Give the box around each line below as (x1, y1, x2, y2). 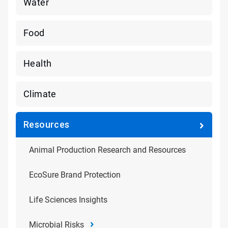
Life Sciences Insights (29, 195, 107, 205)
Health (23, 58, 52, 69)
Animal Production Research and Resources (29, 145, 186, 155)
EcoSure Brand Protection (29, 170, 121, 180)
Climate (23, 89, 56, 99)
